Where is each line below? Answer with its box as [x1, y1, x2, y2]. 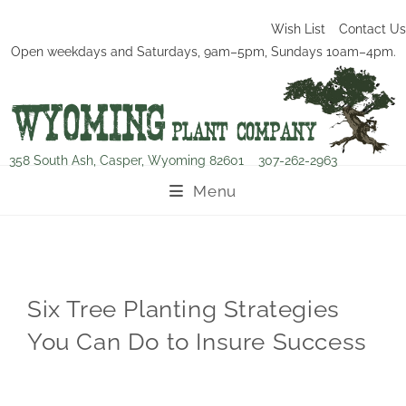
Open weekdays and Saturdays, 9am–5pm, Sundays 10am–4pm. [10, 44, 396, 59]
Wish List [271, 22, 325, 36]
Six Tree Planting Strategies [27, 295, 340, 324]
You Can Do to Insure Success [27, 328, 367, 356]
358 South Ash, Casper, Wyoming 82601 [9, 153, 258, 169]
